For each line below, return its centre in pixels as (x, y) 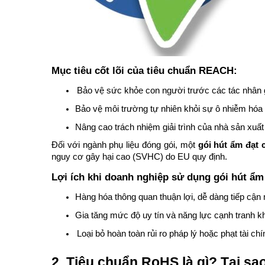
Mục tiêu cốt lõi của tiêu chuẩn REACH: (144, 70)
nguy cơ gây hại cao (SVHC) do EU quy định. (139, 157)
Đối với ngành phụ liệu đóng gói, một (125, 145)
